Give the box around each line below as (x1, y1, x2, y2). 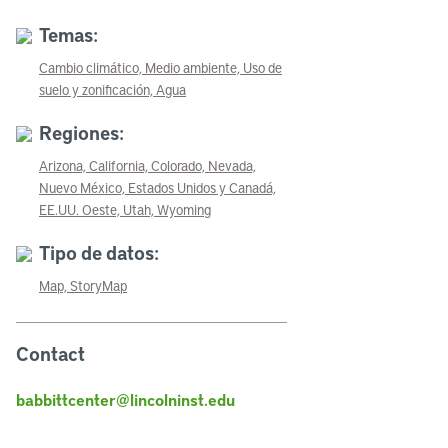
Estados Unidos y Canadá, (128, 178, 276, 196)
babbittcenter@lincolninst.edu (16, 389, 235, 410)
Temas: (39, 22, 98, 47)
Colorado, (151, 156, 205, 174)
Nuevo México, (39, 178, 125, 196)
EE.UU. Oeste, (39, 200, 120, 218)
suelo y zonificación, (39, 80, 153, 98)
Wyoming (157, 200, 211, 218)
